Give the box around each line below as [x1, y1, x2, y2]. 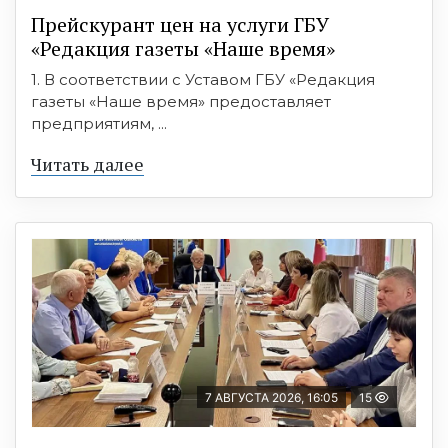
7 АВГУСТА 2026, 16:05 [205, 390, 338, 406]
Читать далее [31, 152, 144, 177]
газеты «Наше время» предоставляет [31, 92, 331, 112]
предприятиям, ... [31, 114, 167, 134]
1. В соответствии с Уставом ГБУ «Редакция [31, 70, 375, 90]
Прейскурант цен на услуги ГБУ [31, 11, 329, 39]
